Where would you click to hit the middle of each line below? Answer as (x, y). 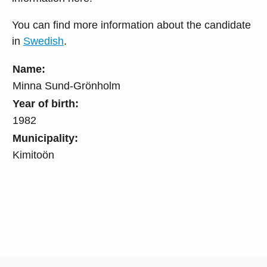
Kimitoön (33, 155)
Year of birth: (46, 103)
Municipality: (45, 138)
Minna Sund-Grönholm (66, 86)
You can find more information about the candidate (131, 25)
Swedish (44, 41)
